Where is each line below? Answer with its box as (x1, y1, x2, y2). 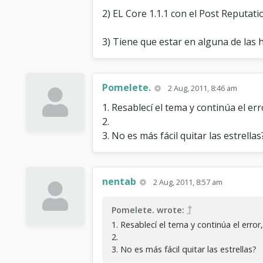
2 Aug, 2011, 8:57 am (153, 176, 223, 187)
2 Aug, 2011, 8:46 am (168, 82, 238, 93)
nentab (102, 174, 136, 188)
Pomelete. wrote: (112, 204, 184, 215)
